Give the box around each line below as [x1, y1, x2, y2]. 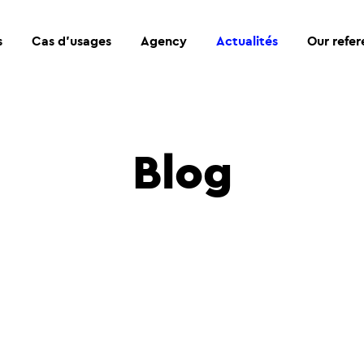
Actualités [216, 32, 278, 49]
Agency [141, 32, 187, 49]
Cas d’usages [32, 32, 111, 49]
